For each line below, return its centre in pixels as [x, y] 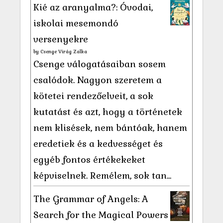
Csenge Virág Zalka [64, 52]
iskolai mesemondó [76, 23]
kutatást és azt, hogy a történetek [108, 112]
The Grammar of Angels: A [91, 199]
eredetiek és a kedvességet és [98, 144]
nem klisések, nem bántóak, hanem [110, 128]
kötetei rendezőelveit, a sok [93, 96]
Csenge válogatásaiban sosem [100, 64]
